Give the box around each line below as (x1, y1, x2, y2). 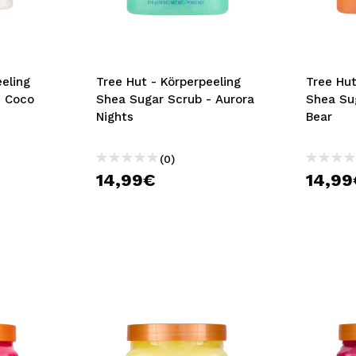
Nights (95, 110, 133, 124)
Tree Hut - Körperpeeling (95, 75, 241, 89)
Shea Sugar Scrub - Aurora (95, 92, 254, 106)
